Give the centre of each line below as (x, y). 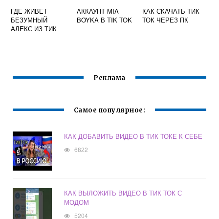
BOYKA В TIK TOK (104, 20)
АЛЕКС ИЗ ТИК (34, 29)
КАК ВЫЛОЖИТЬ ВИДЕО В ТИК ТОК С (123, 193)
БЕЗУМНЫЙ (29, 20)
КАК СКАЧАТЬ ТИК (171, 11)
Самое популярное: (109, 110)
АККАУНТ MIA (98, 11)
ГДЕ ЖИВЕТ (29, 11)
